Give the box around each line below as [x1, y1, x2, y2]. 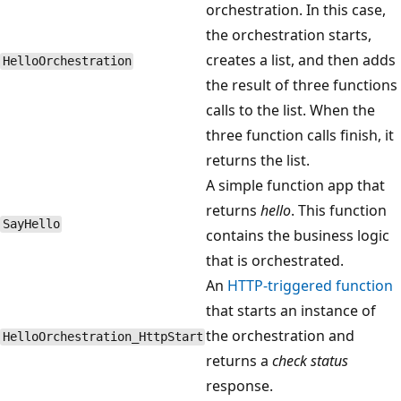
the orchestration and [206, 326, 354, 346]
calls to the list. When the [206, 100, 375, 121]
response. [206, 376, 273, 397]
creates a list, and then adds [206, 50, 396, 71]
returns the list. [206, 150, 310, 171]
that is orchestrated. [206, 251, 344, 271]
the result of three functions [206, 75, 397, 96]
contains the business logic [206, 226, 389, 246]
